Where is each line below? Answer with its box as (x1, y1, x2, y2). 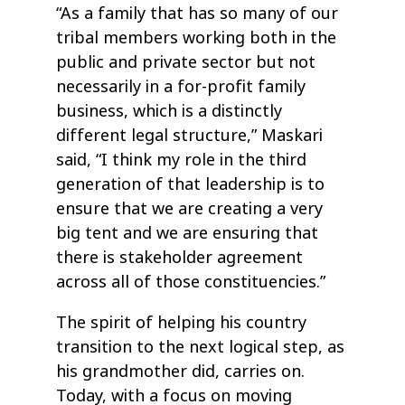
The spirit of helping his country (56, 310, 307, 334)
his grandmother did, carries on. (56, 359, 306, 383)
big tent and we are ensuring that (56, 221, 319, 245)
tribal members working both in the (56, 25, 337, 50)
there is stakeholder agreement (56, 245, 304, 269)
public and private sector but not (56, 50, 316, 74)
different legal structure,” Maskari (56, 123, 324, 147)
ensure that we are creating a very (56, 196, 324, 221)
